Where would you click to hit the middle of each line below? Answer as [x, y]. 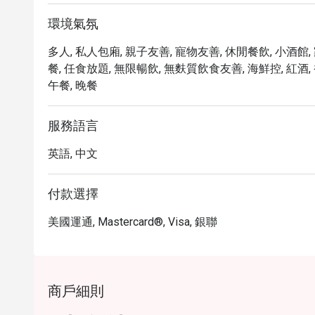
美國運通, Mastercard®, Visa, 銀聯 [133, 222]
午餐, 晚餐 [73, 85]
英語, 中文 [73, 154]
